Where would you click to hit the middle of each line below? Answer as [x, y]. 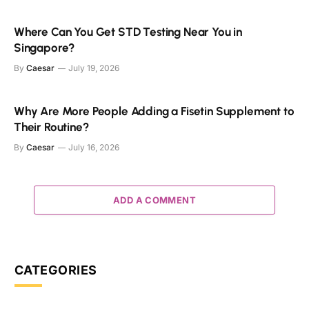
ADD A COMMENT [154, 200]
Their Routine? [51, 127]
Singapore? [44, 47]
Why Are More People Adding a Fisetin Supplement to [154, 111]
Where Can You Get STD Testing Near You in [128, 31]
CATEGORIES [56, 270]
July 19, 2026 [94, 68]
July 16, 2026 [94, 147]
